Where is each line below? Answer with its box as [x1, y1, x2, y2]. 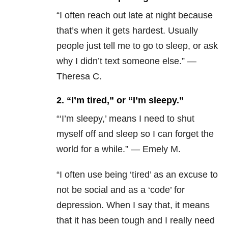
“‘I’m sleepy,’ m [56, 113, 117, 124]
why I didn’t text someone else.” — [56, 56, 196, 67]
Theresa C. [56, 71, 102, 82]
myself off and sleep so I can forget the [56, 129, 214, 139]
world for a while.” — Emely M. [56, 144, 181, 155]
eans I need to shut [117, 113, 194, 124]
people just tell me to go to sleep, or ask [56, 41, 218, 51]
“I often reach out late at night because [56, 10, 213, 21]
